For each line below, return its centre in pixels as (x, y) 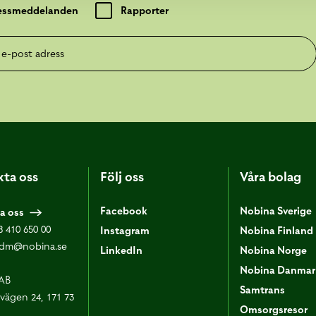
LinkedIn (122, 250)
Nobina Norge (273, 250)
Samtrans (262, 290)
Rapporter (144, 11)
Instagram (125, 231)
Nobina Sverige (275, 211)
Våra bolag (270, 177)
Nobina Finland (276, 231)
